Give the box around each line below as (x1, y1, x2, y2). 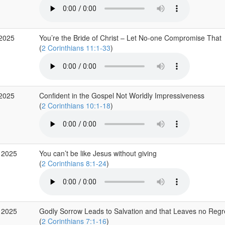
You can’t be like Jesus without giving (39, 148, 157, 158)
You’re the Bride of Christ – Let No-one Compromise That (39, 33, 221, 43)
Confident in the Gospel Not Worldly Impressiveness (39, 90, 204, 100)
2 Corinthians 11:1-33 (41, 43, 110, 53)
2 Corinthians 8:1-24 (41, 158, 106, 168)
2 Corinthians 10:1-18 (41, 100, 110, 110)
